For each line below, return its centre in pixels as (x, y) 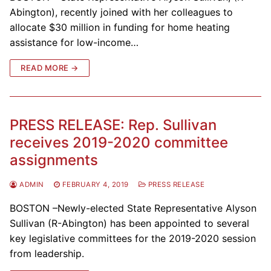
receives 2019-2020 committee (119, 142)
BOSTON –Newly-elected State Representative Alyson (133, 208)
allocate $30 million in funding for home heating (120, 27)
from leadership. (47, 253)
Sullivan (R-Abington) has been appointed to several (129, 223)
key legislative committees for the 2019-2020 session (133, 238)
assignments (54, 160)
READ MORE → (50, 67)
